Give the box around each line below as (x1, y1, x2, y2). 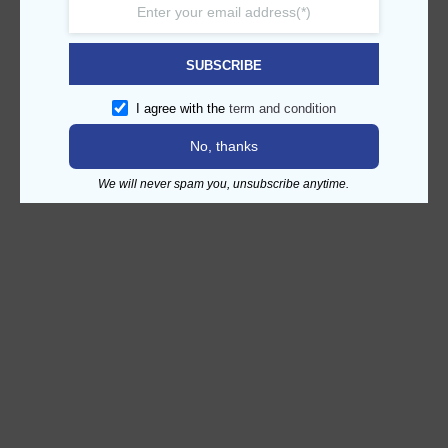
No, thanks (189, 138, 258, 154)
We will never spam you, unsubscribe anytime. (98, 177, 350, 191)
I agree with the (135, 101, 229, 116)
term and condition (228, 101, 336, 116)
